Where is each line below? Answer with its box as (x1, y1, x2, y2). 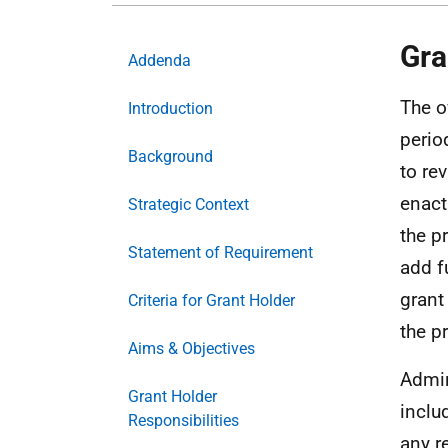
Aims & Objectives (128, 339, 255, 358)
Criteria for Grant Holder (128, 291, 295, 310)
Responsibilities (128, 411, 239, 430)
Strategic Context (128, 195, 249, 214)
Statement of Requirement (128, 243, 313, 262)
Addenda (128, 51, 191, 70)
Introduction (128, 99, 213, 118)
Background (128, 147, 213, 166)
